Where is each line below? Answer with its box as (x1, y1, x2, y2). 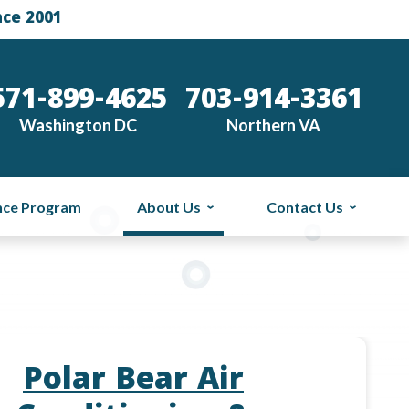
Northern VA (226, 114, 321, 135)
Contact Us (266, 197, 343, 215)
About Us (137, 197, 202, 215)
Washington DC (19, 114, 138, 135)
